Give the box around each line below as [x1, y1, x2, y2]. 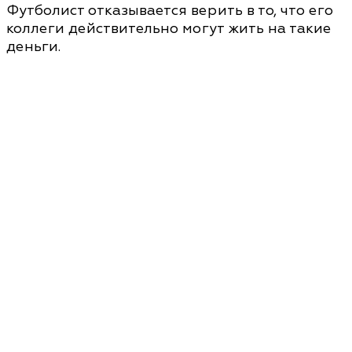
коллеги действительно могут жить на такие [6, 20, 331, 38]
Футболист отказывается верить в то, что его [6, 2, 333, 20]
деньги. [6, 38, 60, 56]
